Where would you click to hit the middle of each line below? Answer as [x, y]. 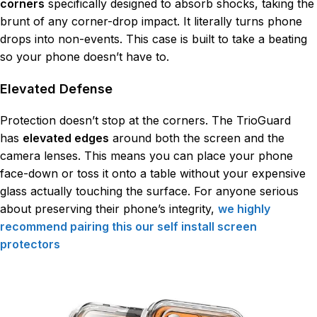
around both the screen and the [197, 138]
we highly [244, 208]
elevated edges [66, 138]
